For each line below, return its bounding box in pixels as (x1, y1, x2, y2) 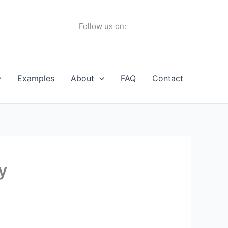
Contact (152, 73, 183, 83)
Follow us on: (79, 21, 126, 31)
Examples (17, 73, 55, 83)
